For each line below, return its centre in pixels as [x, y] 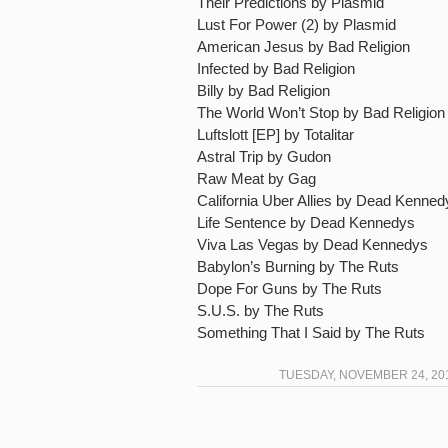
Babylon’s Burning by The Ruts [298, 266]
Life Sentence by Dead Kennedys [306, 222]
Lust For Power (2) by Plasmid [296, 24]
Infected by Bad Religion [276, 68]
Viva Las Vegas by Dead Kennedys [312, 244]
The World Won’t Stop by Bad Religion [321, 112]
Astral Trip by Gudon [264, 156]
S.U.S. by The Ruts [260, 310]
